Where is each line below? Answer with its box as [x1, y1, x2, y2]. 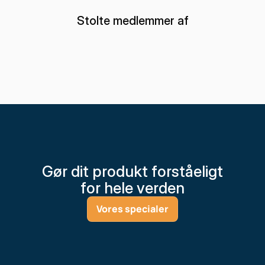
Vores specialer [96, 202, 169, 215]
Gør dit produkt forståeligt [42, 162, 223, 180]
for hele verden [80, 179, 185, 197]
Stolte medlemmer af [76, 14, 189, 28]
